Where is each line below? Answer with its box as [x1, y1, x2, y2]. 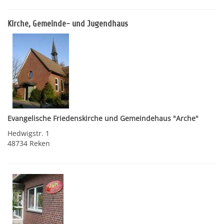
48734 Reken [7, 138, 50, 148]
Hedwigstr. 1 [7, 128, 49, 138]
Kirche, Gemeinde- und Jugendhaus [7, 19, 128, 28]
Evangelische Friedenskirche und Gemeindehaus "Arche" [7, 113, 198, 123]
